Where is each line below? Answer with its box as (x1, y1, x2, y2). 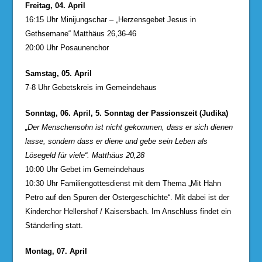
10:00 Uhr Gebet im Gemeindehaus (25, 164, 144, 174)
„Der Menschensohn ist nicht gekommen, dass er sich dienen (25, 122, 233, 132)
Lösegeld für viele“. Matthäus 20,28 (25, 150, 144, 160)
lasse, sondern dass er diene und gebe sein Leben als (25, 136, 208, 146)
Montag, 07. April (25, 246, 87, 256)
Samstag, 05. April (25, 68, 92, 78)
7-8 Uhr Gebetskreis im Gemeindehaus (25, 82, 157, 92)
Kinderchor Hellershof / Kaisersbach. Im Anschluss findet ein (25, 206, 231, 216)
